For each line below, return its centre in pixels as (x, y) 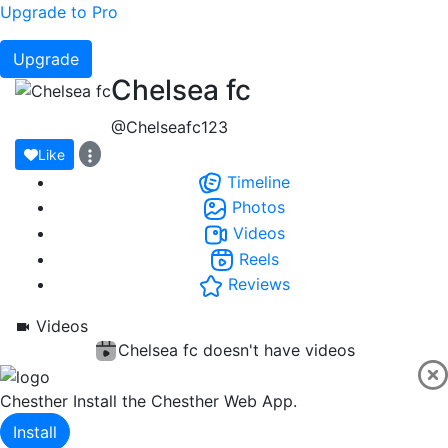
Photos (256, 207)
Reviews (256, 284)
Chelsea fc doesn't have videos (236, 349)
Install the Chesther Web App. (185, 401)
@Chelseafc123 (169, 126)
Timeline (256, 181)
